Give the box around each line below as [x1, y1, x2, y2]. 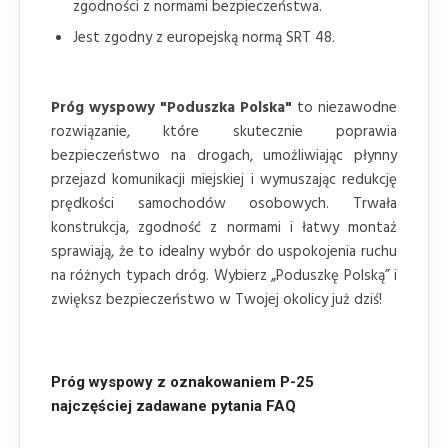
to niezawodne [292, 95, 397, 120]
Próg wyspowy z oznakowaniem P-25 [51, 372, 314, 391]
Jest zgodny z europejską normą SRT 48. [73, 25, 335, 50]
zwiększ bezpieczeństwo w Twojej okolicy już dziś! [51, 287, 382, 312]
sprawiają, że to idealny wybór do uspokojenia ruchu [51, 239, 397, 264]
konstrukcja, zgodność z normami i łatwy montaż [51, 215, 397, 240]
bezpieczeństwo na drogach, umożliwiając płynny [51, 143, 397, 168]
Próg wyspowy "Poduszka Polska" [51, 95, 292, 120]
